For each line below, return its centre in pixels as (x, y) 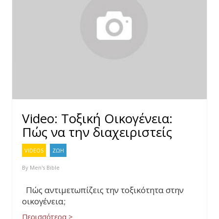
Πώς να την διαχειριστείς (97, 132)
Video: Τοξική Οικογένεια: (97, 118)
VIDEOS (34, 150)
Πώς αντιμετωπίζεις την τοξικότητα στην (103, 190)
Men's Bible (45, 167)
